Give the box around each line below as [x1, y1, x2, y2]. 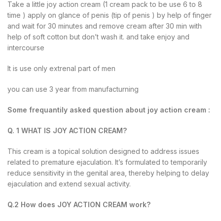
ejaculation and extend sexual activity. [7, 179, 131, 188]
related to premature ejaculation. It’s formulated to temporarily [7, 157, 207, 166]
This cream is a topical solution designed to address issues [7, 147, 199, 155]
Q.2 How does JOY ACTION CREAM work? [7, 200, 150, 209]
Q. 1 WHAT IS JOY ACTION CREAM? [7, 126, 129, 135]
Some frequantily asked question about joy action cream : [7, 105, 212, 114]
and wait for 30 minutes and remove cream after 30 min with [7, 21, 202, 30]
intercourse [7, 43, 44, 52]
